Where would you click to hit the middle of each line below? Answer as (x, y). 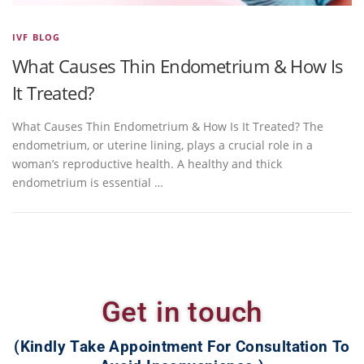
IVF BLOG (37, 37)
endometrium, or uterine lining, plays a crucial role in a (162, 145)
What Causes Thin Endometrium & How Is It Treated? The (168, 127)
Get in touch (182, 313)
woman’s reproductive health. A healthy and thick (147, 164)
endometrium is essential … (88, 183)
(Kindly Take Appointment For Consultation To (182, 347)
